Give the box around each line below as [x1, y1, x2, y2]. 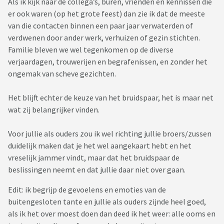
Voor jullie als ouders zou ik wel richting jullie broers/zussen [8, 128, 211, 139]
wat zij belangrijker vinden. [8, 104, 99, 115]
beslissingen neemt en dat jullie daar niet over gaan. [8, 164, 187, 175]
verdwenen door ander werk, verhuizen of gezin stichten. [8, 32, 200, 43]
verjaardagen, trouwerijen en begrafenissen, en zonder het [8, 56, 207, 67]
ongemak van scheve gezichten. [8, 68, 116, 79]
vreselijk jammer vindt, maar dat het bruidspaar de [8, 152, 179, 163]
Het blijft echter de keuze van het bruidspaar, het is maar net [8, 92, 213, 103]
